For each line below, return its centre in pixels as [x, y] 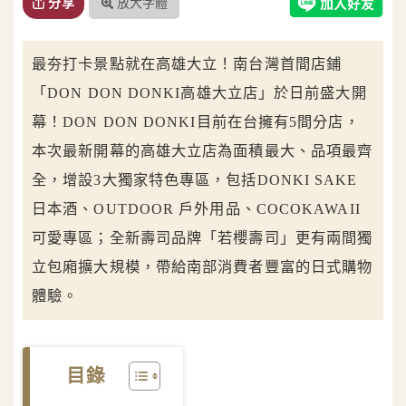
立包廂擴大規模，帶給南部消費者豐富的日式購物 [203, 267]
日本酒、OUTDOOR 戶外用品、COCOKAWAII [196, 209]
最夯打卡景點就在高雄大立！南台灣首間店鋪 [187, 64]
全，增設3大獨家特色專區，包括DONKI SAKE [195, 180]
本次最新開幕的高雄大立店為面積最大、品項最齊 [203, 151]
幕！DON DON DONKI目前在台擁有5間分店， [196, 122]
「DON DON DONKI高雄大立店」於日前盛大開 [199, 93]
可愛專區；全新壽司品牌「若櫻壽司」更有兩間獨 [203, 238]
